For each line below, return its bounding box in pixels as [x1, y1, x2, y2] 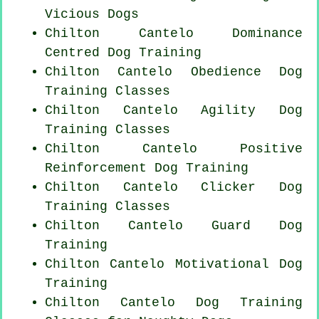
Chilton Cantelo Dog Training [45, 295, 303, 310]
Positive [240, 141, 303, 156]
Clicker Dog [201, 179, 303, 194]
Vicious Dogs [45, 6, 139, 21]
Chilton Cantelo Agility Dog [45, 103, 303, 117]
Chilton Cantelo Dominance [45, 26, 303, 41]
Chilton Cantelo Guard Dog [45, 218, 303, 233]
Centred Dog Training [45, 45, 202, 60]
